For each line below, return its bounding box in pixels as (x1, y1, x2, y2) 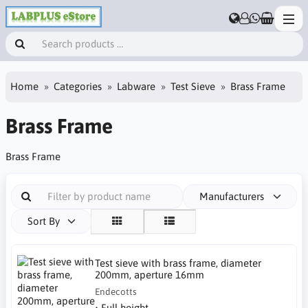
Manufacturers (199, 190, 264, 202)
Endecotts (95, 285, 137, 297)
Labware (117, 80, 155, 93)
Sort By (27, 215, 60, 227)
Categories (54, 80, 102, 93)
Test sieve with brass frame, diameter (95, 256, 262, 269)
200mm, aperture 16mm (95, 268, 205, 280)
